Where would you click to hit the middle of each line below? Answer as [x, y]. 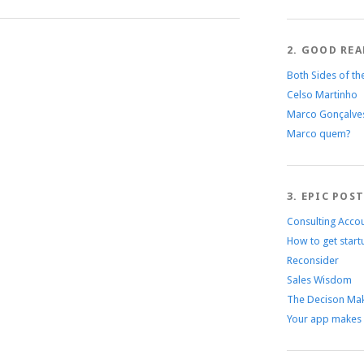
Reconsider [312, 260]
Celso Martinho [322, 94]
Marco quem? [318, 133]
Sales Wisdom [319, 279]
